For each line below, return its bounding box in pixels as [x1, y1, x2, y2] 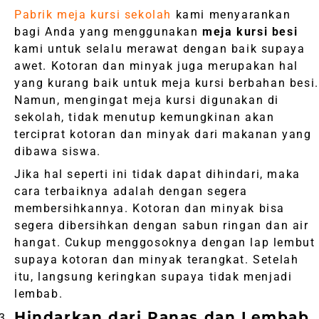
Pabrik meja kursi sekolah [14, 8, 172, 22]
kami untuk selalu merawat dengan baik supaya [14, 42, 305, 56]
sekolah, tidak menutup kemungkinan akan [14, 110, 275, 125]
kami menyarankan [172, 8, 291, 22]
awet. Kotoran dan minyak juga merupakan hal [14, 59, 298, 73]
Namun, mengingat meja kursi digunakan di [14, 93, 280, 108]
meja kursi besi [198, 25, 298, 39]
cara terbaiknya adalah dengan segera [14, 184, 248, 199]
